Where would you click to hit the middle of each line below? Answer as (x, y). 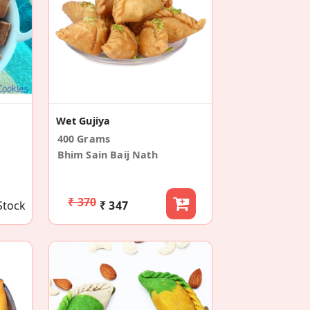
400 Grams (84, 138)
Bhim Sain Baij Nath (107, 154)
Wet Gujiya (83, 120)
